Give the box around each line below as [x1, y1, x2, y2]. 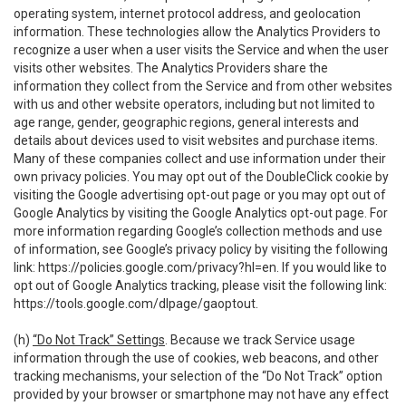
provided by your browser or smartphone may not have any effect [14, 387, 389, 401]
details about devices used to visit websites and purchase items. [14, 133, 378, 148]
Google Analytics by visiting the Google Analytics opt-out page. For [14, 206, 388, 220]
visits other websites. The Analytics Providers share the [14, 61, 328, 75]
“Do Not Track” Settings [33, 333, 165, 347]
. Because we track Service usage [165, 333, 355, 347]
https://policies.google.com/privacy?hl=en [38, 260, 276, 275]
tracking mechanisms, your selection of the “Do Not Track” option [14, 369, 382, 383]
